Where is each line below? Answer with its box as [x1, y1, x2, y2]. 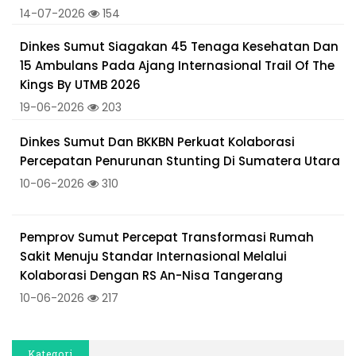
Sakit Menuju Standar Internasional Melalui [20, 248, 287, 265]
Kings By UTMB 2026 [20, 76, 141, 94]
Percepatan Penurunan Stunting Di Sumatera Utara [20, 153, 340, 170]
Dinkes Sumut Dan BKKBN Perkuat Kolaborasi [20, 133, 295, 151]
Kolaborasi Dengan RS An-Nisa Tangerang [20, 267, 283, 284]
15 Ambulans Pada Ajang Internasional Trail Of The [20, 57, 335, 75]
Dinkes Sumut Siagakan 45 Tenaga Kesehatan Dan [20, 38, 339, 56]
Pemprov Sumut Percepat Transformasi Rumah [20, 229, 314, 246]
